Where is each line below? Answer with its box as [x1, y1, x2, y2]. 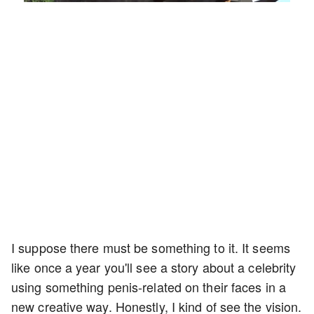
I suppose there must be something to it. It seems [11, 238, 290, 257]
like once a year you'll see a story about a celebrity [11, 257, 296, 276]
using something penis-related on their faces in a [11, 277, 286, 296]
